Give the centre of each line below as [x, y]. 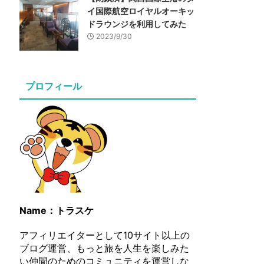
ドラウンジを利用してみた [137, 24]
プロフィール [54, 86]
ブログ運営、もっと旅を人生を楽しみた [104, 248]
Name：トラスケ [57, 210]
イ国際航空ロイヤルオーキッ [141, 11]
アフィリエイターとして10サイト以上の [105, 235]
